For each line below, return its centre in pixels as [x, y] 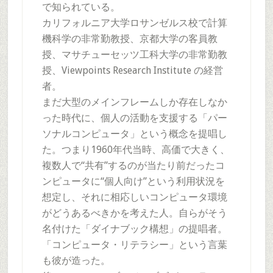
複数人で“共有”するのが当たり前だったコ [133, 165]
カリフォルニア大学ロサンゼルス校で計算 [134, 23]
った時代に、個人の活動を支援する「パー [134, 118]
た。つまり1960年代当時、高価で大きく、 [136, 150]
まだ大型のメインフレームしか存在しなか [134, 102]
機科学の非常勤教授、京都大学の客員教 [129, 39]
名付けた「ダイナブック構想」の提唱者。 [134, 229]
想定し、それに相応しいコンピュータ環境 [134, 197]
